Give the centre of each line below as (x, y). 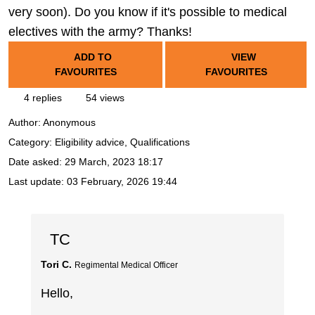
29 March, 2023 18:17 (114, 162)
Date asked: (37, 162)
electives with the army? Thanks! (100, 32)
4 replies (41, 98)
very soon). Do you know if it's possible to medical (148, 12)
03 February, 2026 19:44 (122, 182)
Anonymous (69, 123)
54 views (104, 98)
